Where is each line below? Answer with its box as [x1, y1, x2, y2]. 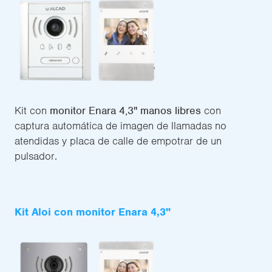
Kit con [15, 104, 50, 118]
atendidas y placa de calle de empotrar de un [15, 134, 222, 148]
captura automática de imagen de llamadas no [15, 119, 226, 133]
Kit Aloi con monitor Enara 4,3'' [15, 205, 171, 219]
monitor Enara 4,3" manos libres [50, 104, 201, 118]
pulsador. [15, 149, 57, 163]
